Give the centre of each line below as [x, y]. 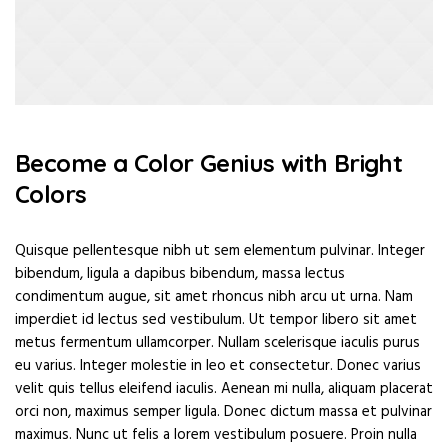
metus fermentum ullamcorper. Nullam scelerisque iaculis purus [217, 342]
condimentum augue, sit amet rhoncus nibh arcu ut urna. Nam [214, 296]
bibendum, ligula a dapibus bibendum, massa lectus [180, 273]
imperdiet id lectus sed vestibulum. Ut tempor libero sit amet [216, 319]
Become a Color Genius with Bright [209, 162]
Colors [51, 193]
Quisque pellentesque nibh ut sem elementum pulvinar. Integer [220, 250]
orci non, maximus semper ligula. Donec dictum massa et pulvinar [223, 411]
